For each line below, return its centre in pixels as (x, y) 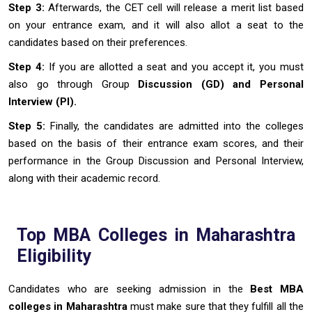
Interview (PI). (42, 101)
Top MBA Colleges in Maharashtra (156, 235)
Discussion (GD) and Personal (221, 84)
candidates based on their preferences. (98, 42)
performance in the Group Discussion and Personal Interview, (156, 161)
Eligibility (54, 256)
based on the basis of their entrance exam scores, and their (156, 143)
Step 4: (26, 67)
